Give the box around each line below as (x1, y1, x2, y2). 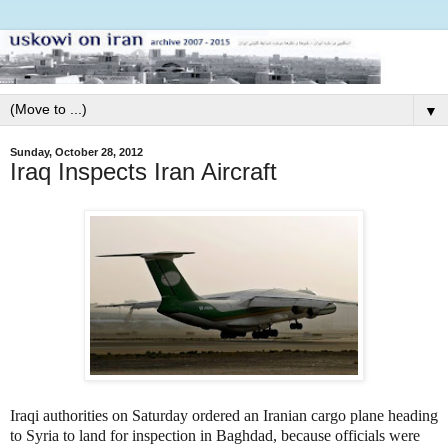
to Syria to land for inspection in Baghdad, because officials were (10, 426, 420, 444)
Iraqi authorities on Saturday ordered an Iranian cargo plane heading (10, 406, 438, 424)
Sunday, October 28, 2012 (10, 145, 143, 158)
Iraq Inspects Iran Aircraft (10, 157, 277, 185)
